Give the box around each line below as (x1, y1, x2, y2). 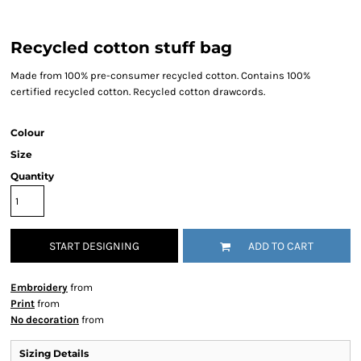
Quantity (10, 170, 54, 182)
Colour (10, 127, 44, 139)
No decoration (10, 313, 79, 326)
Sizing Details (19, 347, 89, 359)
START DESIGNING (49, 239, 139, 254)
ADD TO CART (248, 239, 313, 254)
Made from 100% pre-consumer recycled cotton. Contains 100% (10, 69, 310, 81)
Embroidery (10, 281, 68, 293)
